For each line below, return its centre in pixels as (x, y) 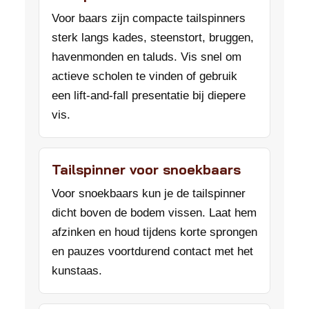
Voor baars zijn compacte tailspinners (149, 18)
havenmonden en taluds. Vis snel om (147, 57)
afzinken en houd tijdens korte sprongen (154, 232)
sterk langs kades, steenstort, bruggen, (153, 38)
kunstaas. (77, 271)
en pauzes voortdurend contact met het (152, 251)
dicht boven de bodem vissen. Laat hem (154, 213)
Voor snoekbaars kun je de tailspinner (149, 193)
